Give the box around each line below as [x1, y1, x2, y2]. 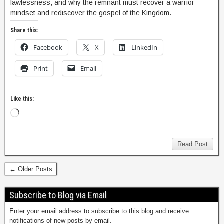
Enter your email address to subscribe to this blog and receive [9, 207, 189, 215]
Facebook [33, 42, 62, 52]
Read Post [177, 140, 208, 148]
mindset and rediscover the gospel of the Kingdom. [10, 8, 171, 17]
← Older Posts [9, 165, 52, 173]
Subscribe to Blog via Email [9, 189, 107, 200]
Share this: [10, 26, 38, 34]
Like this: [10, 95, 34, 102]
